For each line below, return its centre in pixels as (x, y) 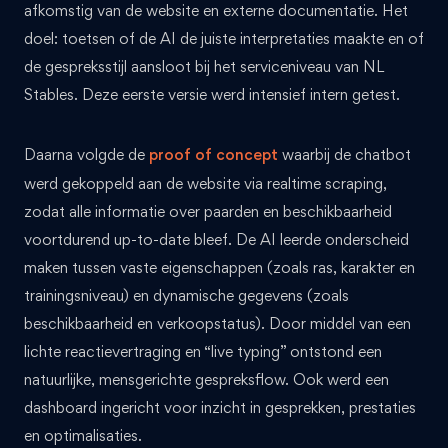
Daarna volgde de (86, 154)
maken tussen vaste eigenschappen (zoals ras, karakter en (219, 267)
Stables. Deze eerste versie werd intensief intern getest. (212, 94)
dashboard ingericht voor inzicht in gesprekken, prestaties (220, 407)
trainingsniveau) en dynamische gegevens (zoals (186, 295)
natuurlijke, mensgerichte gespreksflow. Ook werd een (206, 379)
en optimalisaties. (83, 435)
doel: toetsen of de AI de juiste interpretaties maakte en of (224, 38)
